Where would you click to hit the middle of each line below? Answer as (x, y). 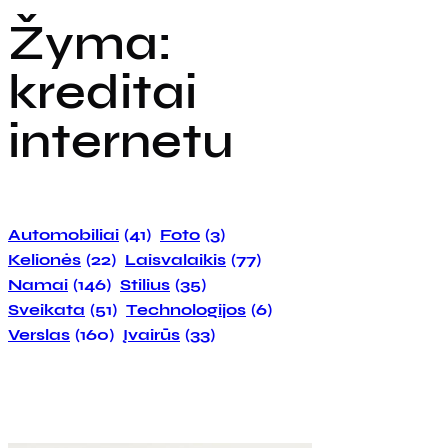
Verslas (39, 334)
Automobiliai (63, 234)
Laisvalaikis (175, 259)
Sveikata (46, 309)
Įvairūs (151, 334)
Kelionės (44, 259)
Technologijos (186, 309)
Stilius (145, 284)
